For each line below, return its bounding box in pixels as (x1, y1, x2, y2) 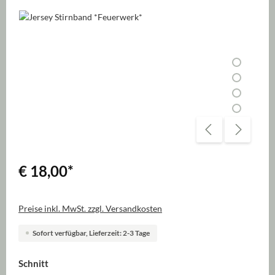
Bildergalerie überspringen (18, 10, 120, 21)
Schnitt (18, 257, 48, 269)
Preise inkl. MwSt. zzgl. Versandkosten (18, 203, 162, 214)
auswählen (48, 257, 95, 268)
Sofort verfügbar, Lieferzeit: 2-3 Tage (33, 228, 150, 238)
